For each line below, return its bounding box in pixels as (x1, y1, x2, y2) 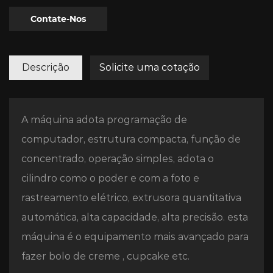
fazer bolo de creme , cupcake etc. (21, 250, 190, 263)
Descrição (22, 62, 69, 74)
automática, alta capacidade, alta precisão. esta (21, 211, 248, 224)
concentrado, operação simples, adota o (21, 153, 214, 165)
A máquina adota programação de (21, 114, 187, 126)
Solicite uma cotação (99, 62, 200, 74)
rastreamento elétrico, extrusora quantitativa (21, 192, 241, 204)
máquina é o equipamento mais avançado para (21, 231, 249, 243)
